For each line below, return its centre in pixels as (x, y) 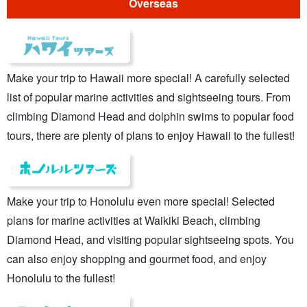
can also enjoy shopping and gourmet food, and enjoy (137, 258)
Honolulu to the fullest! (61, 278)
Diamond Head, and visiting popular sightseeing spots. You (150, 239)
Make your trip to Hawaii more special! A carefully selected (148, 77)
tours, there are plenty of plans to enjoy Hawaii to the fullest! (151, 135)
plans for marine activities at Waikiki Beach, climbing (134, 220)
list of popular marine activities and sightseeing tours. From (149, 97)
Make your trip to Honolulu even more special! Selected (141, 201)
